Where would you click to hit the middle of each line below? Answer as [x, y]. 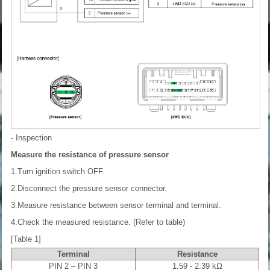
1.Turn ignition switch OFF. [58, 171]
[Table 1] [26, 239]
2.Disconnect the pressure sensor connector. [89, 188]
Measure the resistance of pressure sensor [90, 154]
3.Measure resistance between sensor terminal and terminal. [116, 205]
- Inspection [31, 137]
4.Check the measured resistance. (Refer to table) [98, 222]
